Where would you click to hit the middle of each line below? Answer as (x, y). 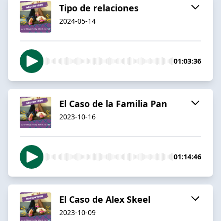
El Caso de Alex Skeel (105, 199)
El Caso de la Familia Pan (113, 103)
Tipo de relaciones (99, 8)
